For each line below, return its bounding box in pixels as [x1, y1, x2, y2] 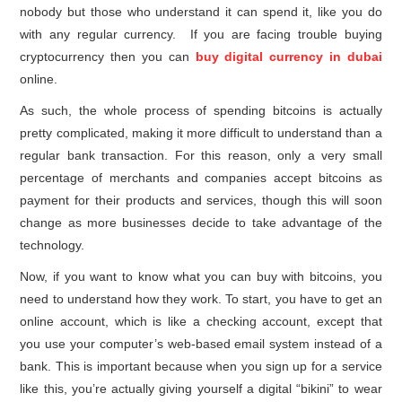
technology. [20, 238, 85, 253]
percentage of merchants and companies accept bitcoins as [20, 170, 382, 186]
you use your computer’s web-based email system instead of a [20, 336, 382, 352]
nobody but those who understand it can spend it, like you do [20, 4, 382, 20]
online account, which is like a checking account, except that [20, 314, 382, 329]
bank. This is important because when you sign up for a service [20, 359, 382, 374]
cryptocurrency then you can [20, 49, 196, 65]
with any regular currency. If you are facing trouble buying [20, 27, 382, 42]
